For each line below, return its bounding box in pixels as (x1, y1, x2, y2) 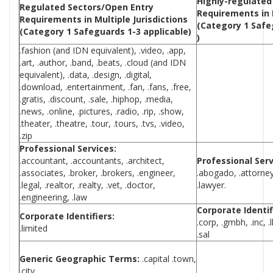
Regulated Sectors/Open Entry (19, 1, 154, 13)
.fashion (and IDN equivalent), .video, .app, (19, 44, 186, 57)
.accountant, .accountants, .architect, (19, 155, 165, 167)
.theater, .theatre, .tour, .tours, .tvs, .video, (19, 118, 185, 130)
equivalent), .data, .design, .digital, (19, 69, 152, 81)
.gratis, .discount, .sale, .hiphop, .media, (19, 93, 173, 105)
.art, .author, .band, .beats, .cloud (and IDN (19, 57, 186, 69)
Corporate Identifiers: (19, 210, 115, 222)
